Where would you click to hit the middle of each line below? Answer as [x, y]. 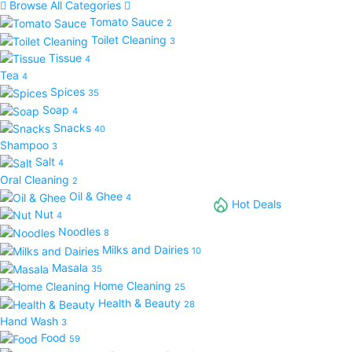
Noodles [81, 232]
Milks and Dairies [147, 250]
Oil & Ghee [97, 196]
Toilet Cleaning [130, 39]
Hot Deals [257, 203]
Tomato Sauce [128, 22]
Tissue [67, 57]
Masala [71, 267]
